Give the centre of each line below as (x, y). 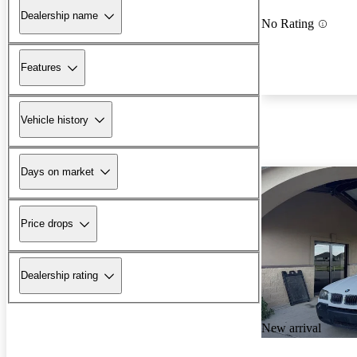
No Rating (288, 24)
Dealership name (59, 16)
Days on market (57, 171)
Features (41, 68)
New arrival (291, 328)
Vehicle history (55, 120)
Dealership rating (59, 276)
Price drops (47, 224)
